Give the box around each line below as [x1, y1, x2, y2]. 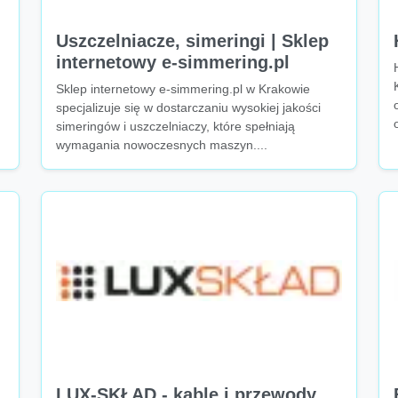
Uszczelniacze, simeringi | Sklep [56, 31, 329, 51]
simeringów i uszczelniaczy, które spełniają [56, 119, 295, 133]
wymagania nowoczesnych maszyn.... [56, 138, 267, 152]
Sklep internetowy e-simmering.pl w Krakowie [56, 82, 310, 96]
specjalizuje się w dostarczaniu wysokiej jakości [56, 100, 321, 115]
